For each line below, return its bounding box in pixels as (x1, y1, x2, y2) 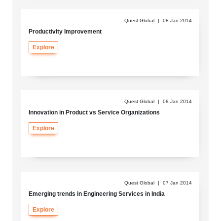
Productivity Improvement (28, 28, 102, 36)
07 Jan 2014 (163, 180, 192, 185)
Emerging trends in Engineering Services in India (28, 190, 165, 197)
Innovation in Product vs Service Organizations (28, 109, 160, 116)
